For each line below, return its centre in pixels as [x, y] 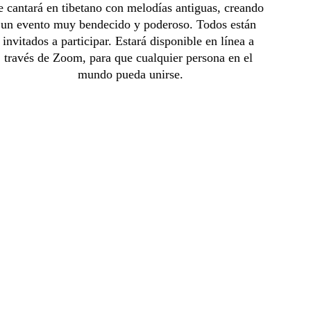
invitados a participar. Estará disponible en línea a [131, 41]
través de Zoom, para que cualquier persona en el [131, 58]
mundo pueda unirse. [130, 74]
